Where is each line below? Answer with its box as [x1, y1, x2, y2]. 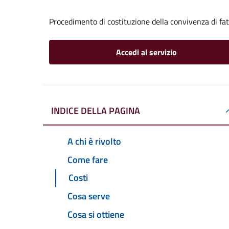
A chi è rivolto [67, 134, 121, 148]
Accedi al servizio [116, 46, 177, 58]
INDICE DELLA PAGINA [51, 104, 140, 118]
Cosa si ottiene [67, 208, 124, 222]
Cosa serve [67, 189, 110, 203]
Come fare [67, 152, 108, 167]
